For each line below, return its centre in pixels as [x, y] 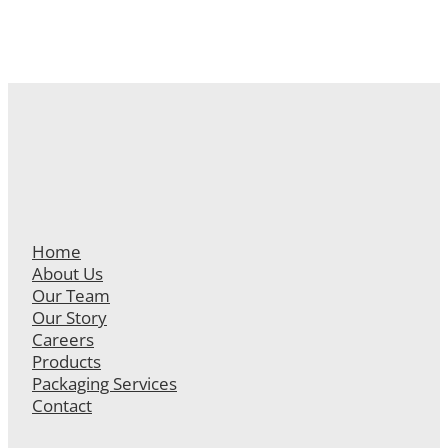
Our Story [69, 316]
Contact [62, 404]
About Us [67, 272]
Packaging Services [104, 382]
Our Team [71, 294]
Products [66, 360]
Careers [63, 338]
